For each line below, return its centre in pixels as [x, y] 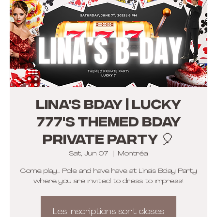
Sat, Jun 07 [88, 154]
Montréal [133, 154]
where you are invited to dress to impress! [108, 181]
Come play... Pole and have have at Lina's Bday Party [108, 171]
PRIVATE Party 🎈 [108, 140]
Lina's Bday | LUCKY [108, 105]
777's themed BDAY [108, 123]
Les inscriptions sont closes [108, 212]
